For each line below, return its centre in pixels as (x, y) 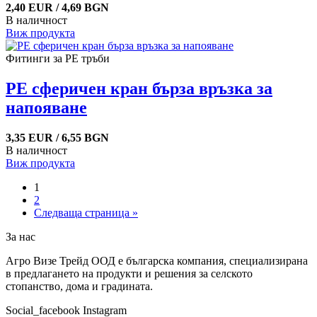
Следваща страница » (86, 212)
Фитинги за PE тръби (58, 58)
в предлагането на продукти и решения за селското (129, 273)
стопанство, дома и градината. (79, 286)
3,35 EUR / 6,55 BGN (57, 137)
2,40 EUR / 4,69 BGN (57, 7)
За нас (21, 236)
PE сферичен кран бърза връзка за (139, 88)
